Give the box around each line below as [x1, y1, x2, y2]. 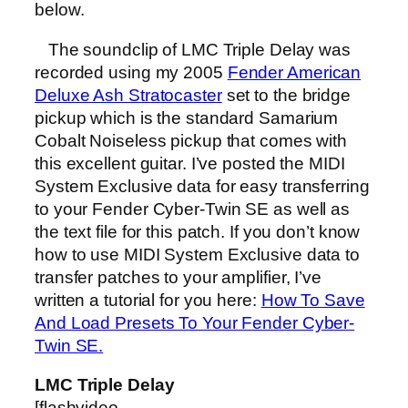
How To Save [260, 290, 365, 310]
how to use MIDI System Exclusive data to [35, 244, 360, 264]
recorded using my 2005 [35, 62, 228, 82]
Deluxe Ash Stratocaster [35, 85, 222, 105]
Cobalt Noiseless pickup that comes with [35, 130, 348, 150]
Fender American [227, 62, 362, 82]
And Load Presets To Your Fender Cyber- [35, 312, 355, 332]
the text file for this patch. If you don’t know [35, 221, 361, 241]
